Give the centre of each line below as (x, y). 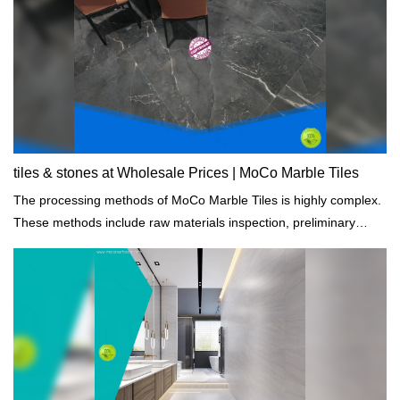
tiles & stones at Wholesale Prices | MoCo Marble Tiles (186, 172)
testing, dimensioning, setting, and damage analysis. (161, 244)
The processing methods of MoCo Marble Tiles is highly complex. (147, 200)
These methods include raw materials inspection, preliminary (184, 222)
